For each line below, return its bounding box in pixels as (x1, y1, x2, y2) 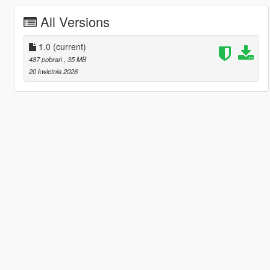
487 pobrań (28, 54, 64, 64)
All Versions (40, 11, 110, 31)
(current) (52, 40, 86, 52)
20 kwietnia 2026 (28, 66, 78, 76)
